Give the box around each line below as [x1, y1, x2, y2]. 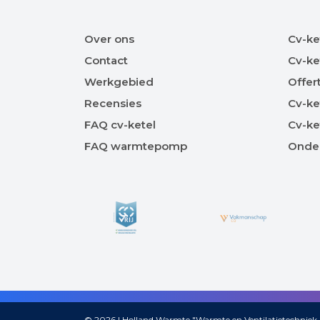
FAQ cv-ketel [84, 118, 156, 132]
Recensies [84, 96, 141, 111]
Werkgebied [84, 75, 154, 89]
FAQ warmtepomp [84, 139, 187, 154]
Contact [84, 54, 128, 68]
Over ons [84, 32, 134, 46]
